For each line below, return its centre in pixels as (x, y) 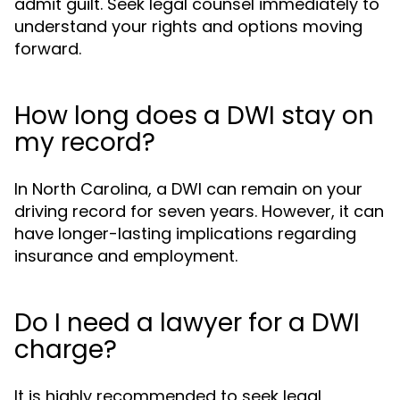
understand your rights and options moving (188, 26)
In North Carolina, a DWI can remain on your (188, 189)
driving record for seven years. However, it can (199, 211)
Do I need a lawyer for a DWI (187, 323)
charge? (66, 350)
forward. (48, 49)
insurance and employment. (126, 256)
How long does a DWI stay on (194, 116)
